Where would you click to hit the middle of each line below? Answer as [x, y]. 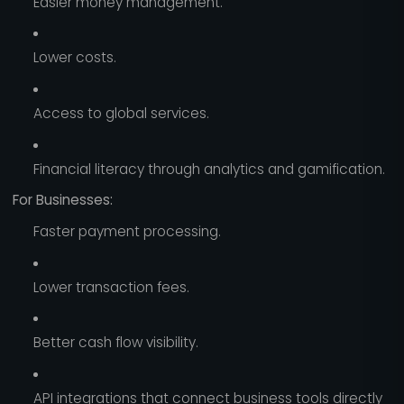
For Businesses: [62, 200]
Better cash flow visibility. [115, 343]
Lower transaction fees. [111, 287]
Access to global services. [121, 113]
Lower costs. [74, 58]
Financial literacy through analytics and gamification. [209, 169]
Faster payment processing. [127, 231]
